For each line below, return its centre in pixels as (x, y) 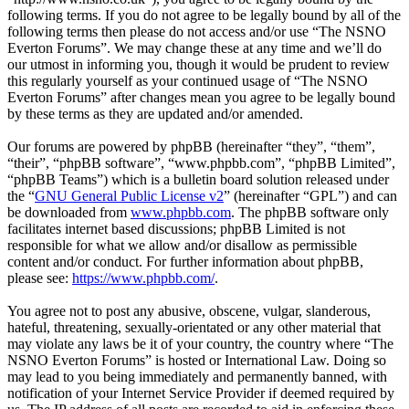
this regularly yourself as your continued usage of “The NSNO (188, 80)
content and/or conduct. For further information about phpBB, (185, 261)
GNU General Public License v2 (129, 195)
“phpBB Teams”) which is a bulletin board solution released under (198, 179)
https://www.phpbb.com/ (143, 278)
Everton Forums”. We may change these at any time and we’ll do (194, 47)
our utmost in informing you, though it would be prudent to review (199, 64)
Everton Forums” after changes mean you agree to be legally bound (201, 97)
